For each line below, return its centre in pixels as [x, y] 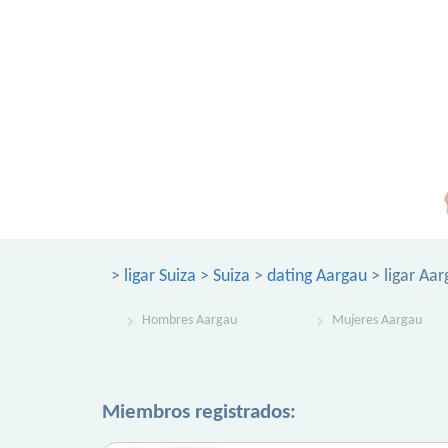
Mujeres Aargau [377, 320]
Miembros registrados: [199, 412]
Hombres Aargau [189, 320]
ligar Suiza [160, 276]
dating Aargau [317, 276]
